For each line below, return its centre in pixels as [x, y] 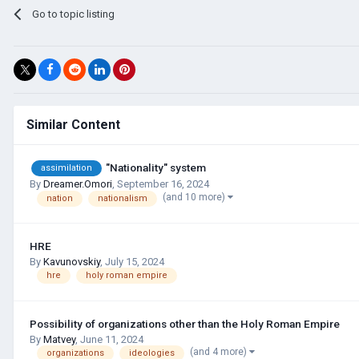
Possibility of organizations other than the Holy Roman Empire [185, 323]
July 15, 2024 [135, 261]
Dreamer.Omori [78, 184]
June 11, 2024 [112, 339]
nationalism [123, 198]
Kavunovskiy [72, 261]
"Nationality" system [156, 167]
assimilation [67, 168]
